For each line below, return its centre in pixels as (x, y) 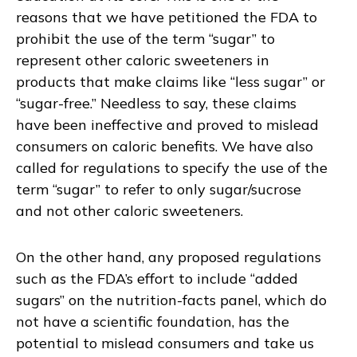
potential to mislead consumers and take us (165, 343)
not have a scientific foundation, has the (153, 322)
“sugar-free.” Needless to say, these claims (156, 103)
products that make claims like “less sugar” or (171, 81)
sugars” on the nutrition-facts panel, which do (171, 300)
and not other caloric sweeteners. (129, 210)
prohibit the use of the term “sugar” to (145, 38)
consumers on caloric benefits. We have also (165, 146)
